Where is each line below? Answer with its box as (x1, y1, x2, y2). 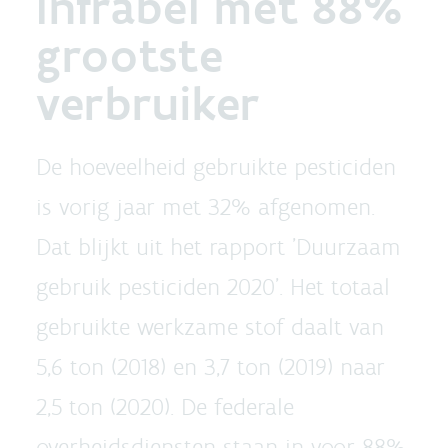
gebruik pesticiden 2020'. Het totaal (36, 272, 390, 301)
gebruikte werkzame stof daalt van (36, 312, 384, 341)
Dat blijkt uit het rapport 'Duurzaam (36, 232, 401, 261)
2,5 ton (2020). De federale (36, 392, 294, 421)
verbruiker (36, 74, 261, 132)
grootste (36, 26, 224, 84)
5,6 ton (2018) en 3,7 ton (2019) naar (36, 352, 385, 381)
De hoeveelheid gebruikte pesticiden (36, 152, 396, 181)
